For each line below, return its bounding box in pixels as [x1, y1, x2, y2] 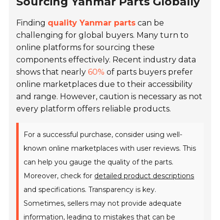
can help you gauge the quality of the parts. [24, 157, 174, 166]
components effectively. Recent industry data [16, 55, 196, 64]
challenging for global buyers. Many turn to [16, 30, 189, 40]
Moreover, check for [24, 171, 95, 180]
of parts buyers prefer [105, 67, 193, 77]
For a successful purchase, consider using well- [24, 130, 183, 139]
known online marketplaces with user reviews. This [24, 143, 196, 153]
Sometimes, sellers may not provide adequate [24, 198, 182, 208]
